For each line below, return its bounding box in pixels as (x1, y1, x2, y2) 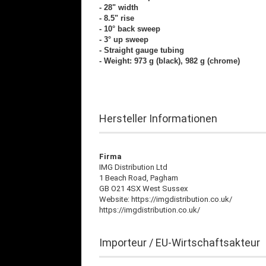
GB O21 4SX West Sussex (99, 184, 188, 193)
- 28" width (99, 3, 138, 12)
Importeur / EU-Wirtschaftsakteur (99, 236, 260, 249)
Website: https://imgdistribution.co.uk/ (99, 195, 232, 204)
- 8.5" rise (99, 14, 134, 23)
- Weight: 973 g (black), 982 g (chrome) (99, 56, 240, 65)
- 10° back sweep (99, 24, 160, 33)
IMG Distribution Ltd (99, 163, 167, 172)
